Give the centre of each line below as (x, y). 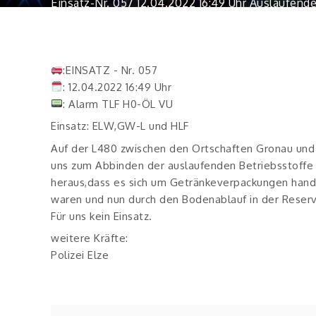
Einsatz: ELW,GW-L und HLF (120, 126)
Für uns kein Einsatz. (102, 216)
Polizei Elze (80, 255)
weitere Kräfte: (90, 238)
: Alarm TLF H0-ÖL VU (118, 104)
